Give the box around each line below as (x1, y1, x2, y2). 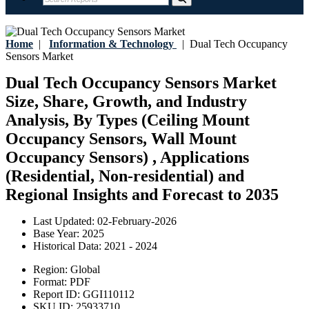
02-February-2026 (97, 215, 177, 228)
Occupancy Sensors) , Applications (6, 148, 249, 167)
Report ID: (33, 288, 83, 301)
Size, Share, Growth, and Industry (6, 92, 247, 111)
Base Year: (33, 228, 82, 240)
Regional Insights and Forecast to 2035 (6, 186, 279, 204)
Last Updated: (33, 215, 97, 228)
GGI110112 (83, 288, 134, 301)
